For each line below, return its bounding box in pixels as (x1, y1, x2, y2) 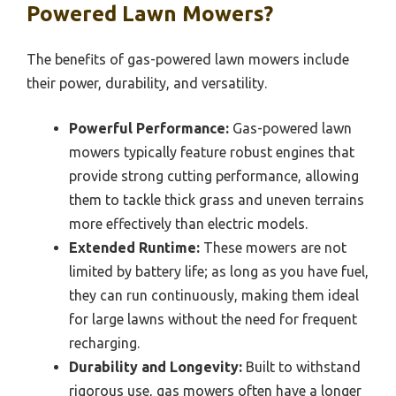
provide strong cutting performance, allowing (69, 168, 359, 185)
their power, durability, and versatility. (27, 75, 267, 92)
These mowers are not (200, 240, 346, 256)
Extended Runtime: (69, 240, 200, 256)
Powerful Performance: (69, 120, 229, 137)
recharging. (69, 335, 140, 352)
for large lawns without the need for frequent (69, 311, 357, 328)
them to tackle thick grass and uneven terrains (69, 192, 364, 209)
